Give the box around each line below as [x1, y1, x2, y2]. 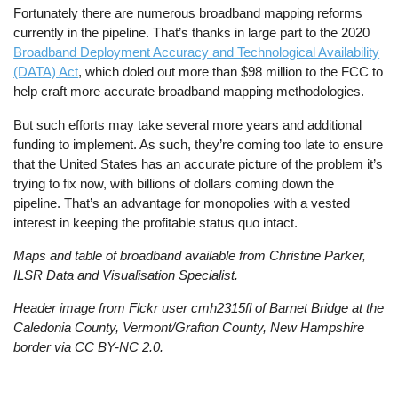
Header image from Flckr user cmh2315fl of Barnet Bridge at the [13, 300, 385, 316]
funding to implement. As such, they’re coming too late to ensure [13, 136, 384, 152]
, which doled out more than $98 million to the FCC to [78, 64, 384, 80]
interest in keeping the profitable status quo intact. [13, 214, 298, 230]
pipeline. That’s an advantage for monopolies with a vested [13, 195, 351, 211]
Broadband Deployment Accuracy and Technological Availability [13, 44, 380, 60]
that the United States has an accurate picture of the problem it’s [13, 155, 384, 171]
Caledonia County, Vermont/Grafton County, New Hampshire [13, 320, 365, 336]
